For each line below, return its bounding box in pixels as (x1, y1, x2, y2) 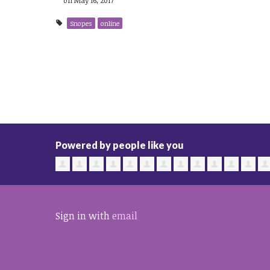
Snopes (69, 18, 92, 28)
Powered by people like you (55, 139, 184, 151)
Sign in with (55, 209, 113, 222)
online (100, 18, 119, 28)
